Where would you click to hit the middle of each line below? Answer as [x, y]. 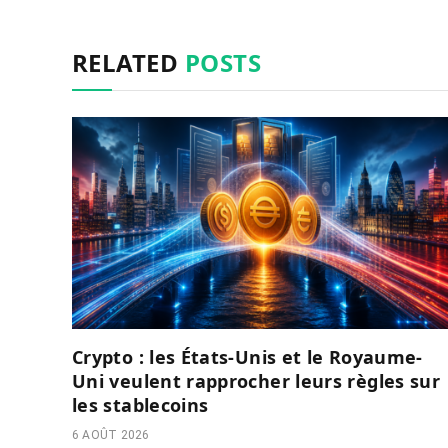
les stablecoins [140, 404]
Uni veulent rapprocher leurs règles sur [256, 380]
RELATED [128, 63]
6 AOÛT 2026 [111, 434]
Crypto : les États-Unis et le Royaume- [247, 356]
